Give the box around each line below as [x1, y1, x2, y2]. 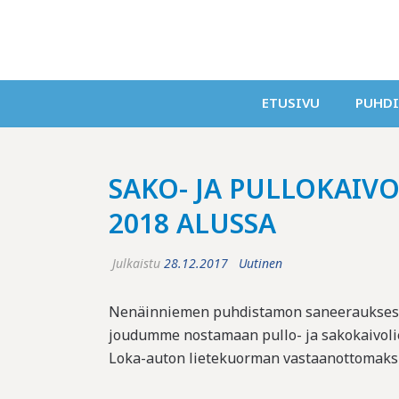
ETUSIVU [262, 94, 321, 111]
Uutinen [239, 255, 282, 272]
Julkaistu [109, 255, 164, 272]
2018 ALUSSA [109, 205, 276, 241]
